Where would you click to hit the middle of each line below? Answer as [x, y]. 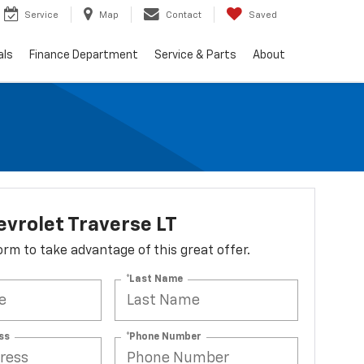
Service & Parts [195, 56]
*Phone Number [164, 337]
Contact [184, 15]
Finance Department [84, 56]
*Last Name [155, 279]
